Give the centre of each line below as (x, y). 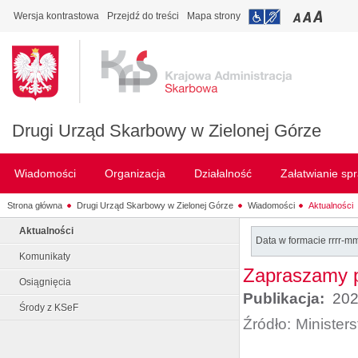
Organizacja (135, 173)
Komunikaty (45, 257)
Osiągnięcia (45, 282)
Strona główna (34, 205)
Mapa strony (214, 16)
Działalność (223, 173)
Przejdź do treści (143, 16)
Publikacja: (286, 298)
